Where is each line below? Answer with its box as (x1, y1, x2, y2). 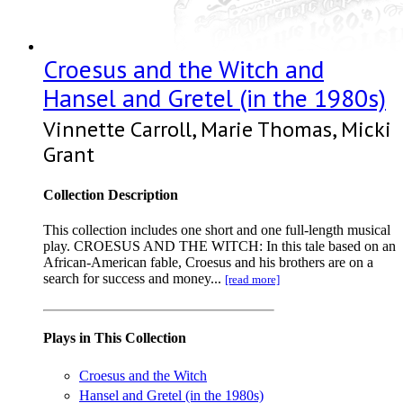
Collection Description (43, 186, 178, 202)
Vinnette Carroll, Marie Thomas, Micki (43, 115, 391, 144)
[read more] (225, 272, 280, 286)
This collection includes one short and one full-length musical (43, 221, 390, 237)
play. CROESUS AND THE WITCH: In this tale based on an (43, 237, 396, 254)
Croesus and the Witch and (43, 52, 324, 86)
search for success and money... (43, 270, 225, 286)
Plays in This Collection (43, 330, 186, 346)
